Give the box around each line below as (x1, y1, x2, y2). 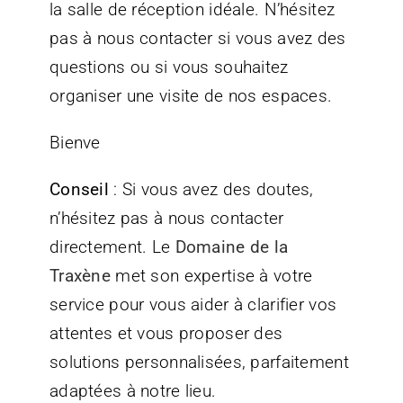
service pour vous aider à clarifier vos (49, 293, 337, 315)
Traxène (49, 264, 111, 286)
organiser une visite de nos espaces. (49, 85, 333, 106)
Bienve (49, 131, 101, 153)
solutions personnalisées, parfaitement (49, 351, 349, 372)
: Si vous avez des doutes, (108, 178, 314, 200)
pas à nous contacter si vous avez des (49, 27, 346, 49)
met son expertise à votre (110, 264, 313, 286)
